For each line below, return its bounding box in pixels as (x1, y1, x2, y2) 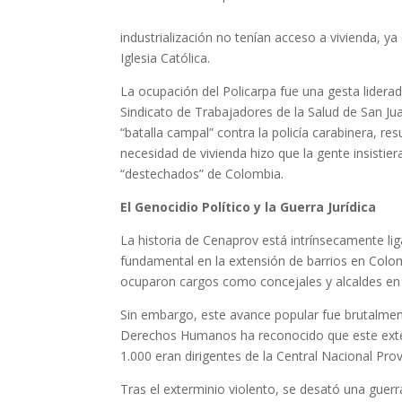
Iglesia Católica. (120, 48, 211, 66)
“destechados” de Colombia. (120, 164, 284, 182)
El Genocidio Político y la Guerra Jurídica (120, 197, 377, 215)
